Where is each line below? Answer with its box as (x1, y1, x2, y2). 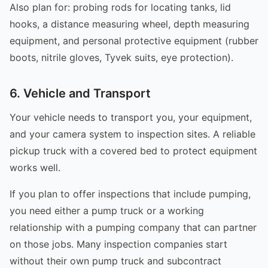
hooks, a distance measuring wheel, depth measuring (10, 17, 249, 30)
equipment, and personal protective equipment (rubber (10, 34, 258, 47)
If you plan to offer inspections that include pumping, (10, 187, 251, 200)
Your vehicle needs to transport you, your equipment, (10, 111, 252, 123)
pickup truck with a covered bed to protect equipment (10, 144, 257, 157)
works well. (10, 161, 60, 173)
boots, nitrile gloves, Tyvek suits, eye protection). (10, 51, 233, 63)
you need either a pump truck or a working (10, 204, 204, 217)
